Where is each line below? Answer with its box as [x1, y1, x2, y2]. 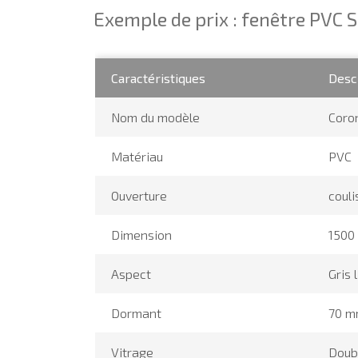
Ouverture [110, 187, 167, 203]
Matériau [110, 148, 163, 164]
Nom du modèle [110, 109, 200, 125]
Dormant [110, 304, 161, 320]
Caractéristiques [110, 70, 205, 86]
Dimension [110, 226, 172, 242]
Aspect [110, 265, 151, 281]
